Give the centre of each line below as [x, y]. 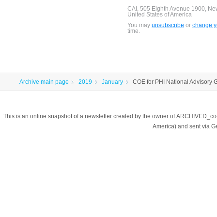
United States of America [159, 15]
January [112, 82]
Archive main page [44, 82]
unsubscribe [168, 25]
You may [139, 25]
